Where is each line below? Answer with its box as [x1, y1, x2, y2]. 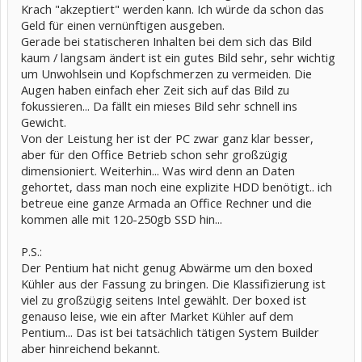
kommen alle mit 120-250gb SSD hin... [21, 210, 222, 227]
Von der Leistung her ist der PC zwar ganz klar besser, [21, 129, 314, 146]
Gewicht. [21, 113, 66, 130]
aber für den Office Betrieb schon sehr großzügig [21, 145, 288, 162]
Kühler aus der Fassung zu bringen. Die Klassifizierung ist [21, 275, 326, 292]
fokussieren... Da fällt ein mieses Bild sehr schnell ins [21, 97, 297, 114]
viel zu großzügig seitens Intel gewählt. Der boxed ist [21, 291, 306, 308]
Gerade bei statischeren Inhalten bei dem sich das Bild [21, 32, 312, 49]
